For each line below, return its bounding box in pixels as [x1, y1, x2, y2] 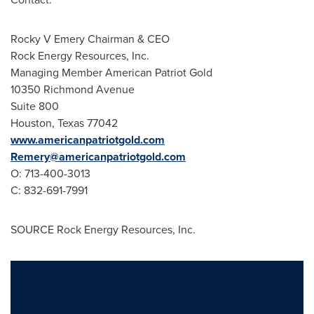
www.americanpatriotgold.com [11, 132, 165, 148]
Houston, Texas [11, 115, 84, 131]
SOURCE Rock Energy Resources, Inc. [11, 221, 196, 238]
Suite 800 [11, 98, 59, 114]
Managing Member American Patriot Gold [11, 64, 212, 81]
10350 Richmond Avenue [11, 81, 135, 97]
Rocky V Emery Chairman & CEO [11, 31, 175, 47]
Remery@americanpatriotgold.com [11, 149, 186, 165]
